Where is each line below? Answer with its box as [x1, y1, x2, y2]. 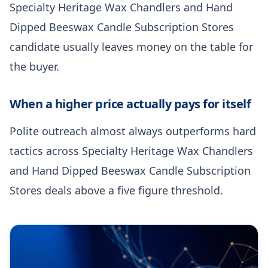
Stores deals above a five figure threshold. [10, 182, 223, 197]
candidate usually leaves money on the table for [10, 39, 253, 54]
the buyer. [10, 59, 59, 74]
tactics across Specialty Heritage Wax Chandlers [10, 143, 253, 158]
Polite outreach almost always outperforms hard [10, 123, 256, 138]
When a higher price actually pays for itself [10, 95, 251, 112]
